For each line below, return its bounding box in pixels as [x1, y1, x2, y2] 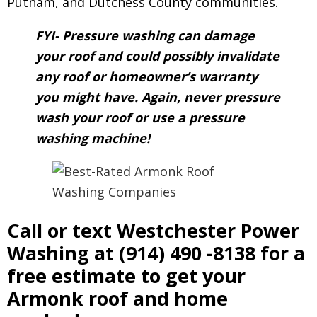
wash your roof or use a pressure [35, 109, 245, 127]
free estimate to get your [7, 263, 246, 289]
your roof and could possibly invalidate [35, 47, 279, 65]
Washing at [7, 240, 119, 267]
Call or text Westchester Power [7, 217, 299, 244]
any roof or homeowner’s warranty [35, 68, 258, 86]
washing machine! [35, 129, 150, 147]
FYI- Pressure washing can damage [35, 27, 255, 45]
